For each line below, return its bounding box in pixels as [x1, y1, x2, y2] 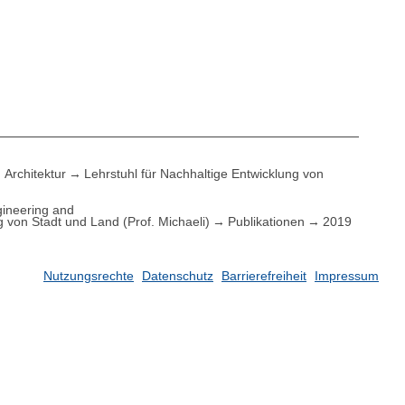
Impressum [315, 268, 379, 284]
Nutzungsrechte [43, 268, 134, 284]
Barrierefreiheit [221, 268, 306, 284]
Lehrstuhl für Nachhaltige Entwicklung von [84, 165, 325, 181]
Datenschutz [142, 268, 213, 284]
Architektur [5, 165, 67, 181]
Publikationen [228, 213, 306, 229]
